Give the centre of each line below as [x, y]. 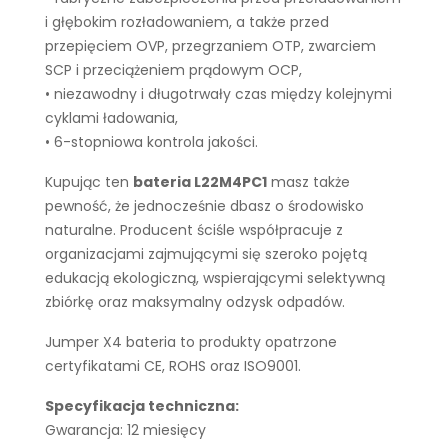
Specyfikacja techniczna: [142, 406]
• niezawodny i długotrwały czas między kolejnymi [218, 94]
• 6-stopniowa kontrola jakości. [151, 142]
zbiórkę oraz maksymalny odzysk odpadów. [195, 302]
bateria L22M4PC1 [200, 182]
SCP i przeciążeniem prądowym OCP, [173, 70]
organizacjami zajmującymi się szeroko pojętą [206, 254]
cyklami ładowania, [111, 118]
